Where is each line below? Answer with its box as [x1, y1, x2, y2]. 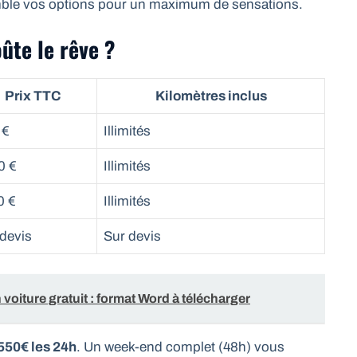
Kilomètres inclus [155, 88, 267, 104]
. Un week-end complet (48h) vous [76, 339, 284, 355]
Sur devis [104, 228, 161, 244]
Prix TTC [4, 88, 61, 104]
